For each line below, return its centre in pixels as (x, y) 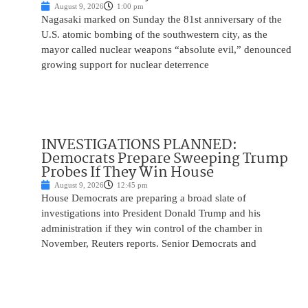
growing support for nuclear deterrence (125, 65)
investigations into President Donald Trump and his (151, 213)
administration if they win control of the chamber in (152, 229)
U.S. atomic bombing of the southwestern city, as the (154, 35)
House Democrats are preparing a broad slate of (144, 198)
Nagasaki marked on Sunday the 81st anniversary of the (162, 20)
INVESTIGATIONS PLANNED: (139, 145)
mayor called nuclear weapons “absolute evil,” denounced (166, 50)
